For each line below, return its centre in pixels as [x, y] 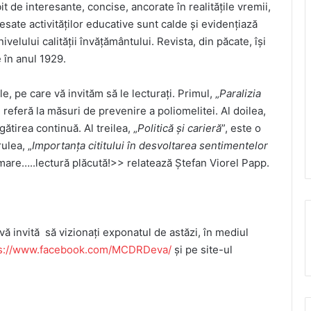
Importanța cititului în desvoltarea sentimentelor [150, 145]
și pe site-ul [202, 249]
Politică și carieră [179, 128]
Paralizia [240, 93]
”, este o [241, 128]
